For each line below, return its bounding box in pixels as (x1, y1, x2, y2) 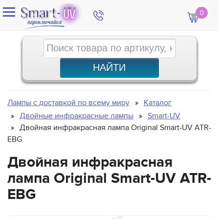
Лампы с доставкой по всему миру (7, 97, 130, 108)
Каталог (144, 97, 172, 108)
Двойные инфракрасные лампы (20, 110, 133, 121)
